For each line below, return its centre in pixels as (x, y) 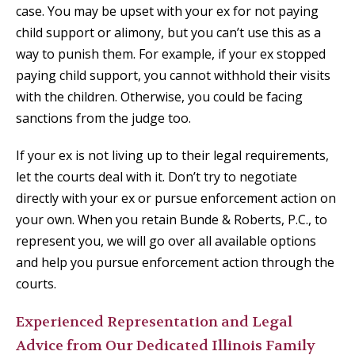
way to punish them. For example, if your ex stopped (171, 54)
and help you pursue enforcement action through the (175, 263)
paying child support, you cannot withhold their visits (173, 76)
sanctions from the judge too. (103, 118)
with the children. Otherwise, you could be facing (159, 97)
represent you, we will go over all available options (166, 241)
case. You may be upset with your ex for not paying (167, 11)
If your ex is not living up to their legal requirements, (172, 156)
